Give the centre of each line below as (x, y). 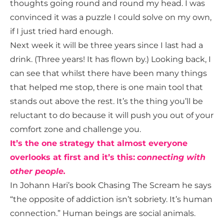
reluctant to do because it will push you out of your (112, 115)
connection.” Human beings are (73, 213)
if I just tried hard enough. (61, 31)
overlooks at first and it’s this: (72, 157)
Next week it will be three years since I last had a (106, 45)
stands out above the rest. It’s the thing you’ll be (106, 101)
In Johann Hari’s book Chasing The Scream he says (111, 185)
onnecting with (173, 157)
